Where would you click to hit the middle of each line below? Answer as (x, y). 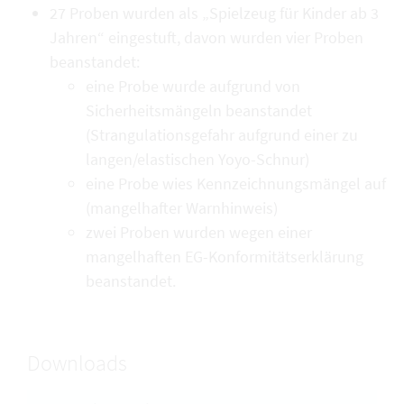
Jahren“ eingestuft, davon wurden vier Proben (207, 37)
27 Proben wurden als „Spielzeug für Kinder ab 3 (214, 13)
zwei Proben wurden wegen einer (199, 232)
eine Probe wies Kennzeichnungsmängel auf (236, 184)
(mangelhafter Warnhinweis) (182, 208)
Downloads (77, 363)
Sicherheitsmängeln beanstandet (199, 110)
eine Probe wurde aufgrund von (193, 86)
